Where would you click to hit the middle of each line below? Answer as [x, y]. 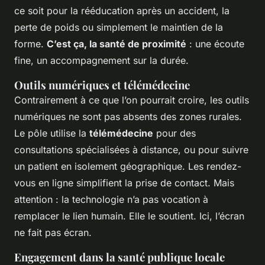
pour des [174, 133]
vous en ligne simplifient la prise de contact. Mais [124, 182]
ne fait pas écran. [53, 232]
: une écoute [215, 43]
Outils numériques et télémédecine [102, 85]
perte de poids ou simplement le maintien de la [119, 27]
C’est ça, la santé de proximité [117, 43]
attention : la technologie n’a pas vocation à [111, 199]
